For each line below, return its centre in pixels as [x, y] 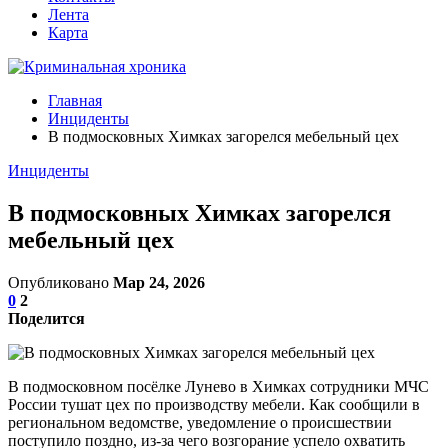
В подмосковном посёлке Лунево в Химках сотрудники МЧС [218, 386]
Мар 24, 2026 [159, 282]
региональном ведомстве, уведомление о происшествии [200, 422]
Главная [75, 100]
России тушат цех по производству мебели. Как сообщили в [214, 404]
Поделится [46, 318]
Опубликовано [60, 282]
